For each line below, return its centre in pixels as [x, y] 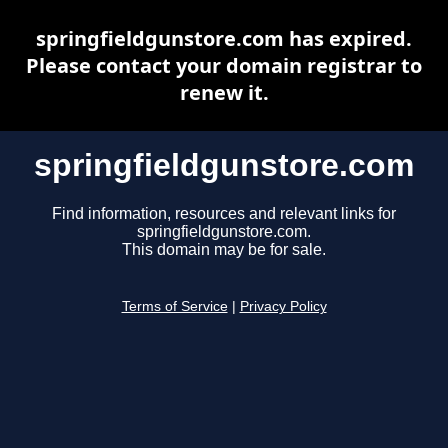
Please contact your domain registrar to [224, 65]
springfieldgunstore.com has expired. [224, 38]
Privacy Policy [283, 307]
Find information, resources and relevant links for [224, 214]
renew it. [224, 92]
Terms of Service [174, 307]
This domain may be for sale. [224, 250]
